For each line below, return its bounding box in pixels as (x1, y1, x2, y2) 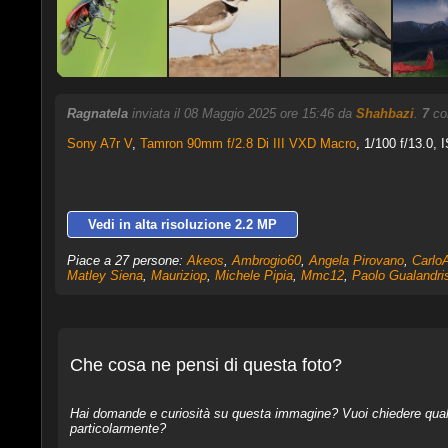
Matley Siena (66, 268, 143, 283)
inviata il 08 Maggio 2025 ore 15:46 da (131, 106, 356, 121)
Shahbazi (355, 106, 414, 121)
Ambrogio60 (231, 253, 301, 268)
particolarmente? (69, 420, 166, 436)
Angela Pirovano (308, 253, 404, 268)
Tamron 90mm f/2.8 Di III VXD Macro (139, 136, 356, 151)
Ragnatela (66, 106, 128, 121)
